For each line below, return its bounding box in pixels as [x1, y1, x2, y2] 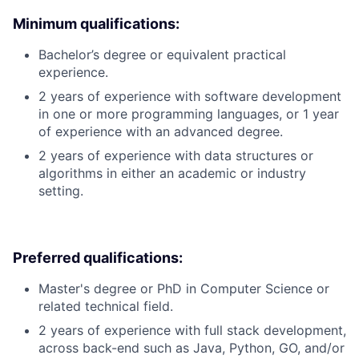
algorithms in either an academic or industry [38, 165, 306, 182]
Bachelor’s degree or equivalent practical [38, 46, 286, 63]
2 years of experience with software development [38, 88, 341, 105]
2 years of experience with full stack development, [38, 322, 346, 339]
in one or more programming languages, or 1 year [38, 106, 339, 123]
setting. [38, 183, 83, 200]
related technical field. [38, 298, 173, 315]
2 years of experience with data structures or [38, 147, 313, 164]
